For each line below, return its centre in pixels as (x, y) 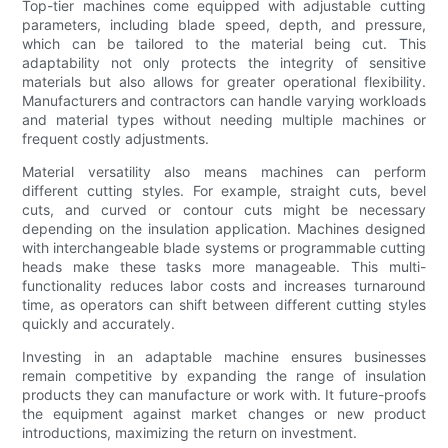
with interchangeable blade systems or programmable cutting (224, 248)
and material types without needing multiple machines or (224, 120)
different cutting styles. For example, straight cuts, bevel (224, 191)
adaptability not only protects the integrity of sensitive (224, 63)
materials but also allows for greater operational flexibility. (224, 82)
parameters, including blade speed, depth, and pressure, (224, 25)
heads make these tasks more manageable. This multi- (224, 267)
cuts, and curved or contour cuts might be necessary (224, 210)
